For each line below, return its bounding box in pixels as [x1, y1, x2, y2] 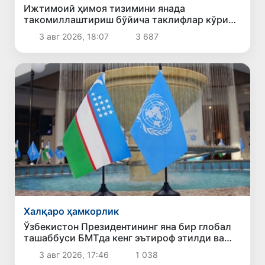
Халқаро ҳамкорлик [24, 205, 119, 217]
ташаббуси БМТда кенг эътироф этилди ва [24, 231, 225, 244]
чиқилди [24, 25, 65, 37]
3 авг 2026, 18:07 [36, 31, 111, 42]
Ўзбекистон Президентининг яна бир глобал [24, 220, 232, 232]
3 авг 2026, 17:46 [36, 249, 111, 260]
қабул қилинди [24, 243, 95, 255]
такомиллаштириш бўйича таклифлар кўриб [24, 14, 235, 26]
